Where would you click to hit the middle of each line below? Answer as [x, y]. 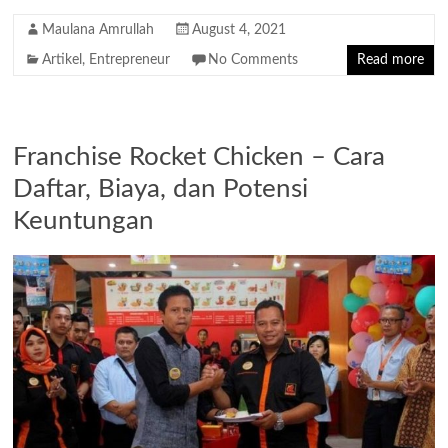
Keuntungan [84, 220]
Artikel [62, 59]
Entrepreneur [130, 59]
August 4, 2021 [239, 29]
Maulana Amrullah [98, 29]
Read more [390, 59]
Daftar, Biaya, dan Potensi [161, 188]
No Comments [253, 59]
